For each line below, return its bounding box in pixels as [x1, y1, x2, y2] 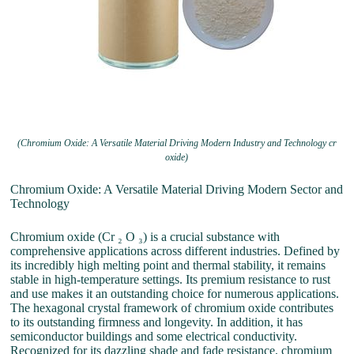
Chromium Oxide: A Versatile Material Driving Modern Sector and [10, 183, 344, 197]
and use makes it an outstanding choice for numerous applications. [10, 287, 340, 301]
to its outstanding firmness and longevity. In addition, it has [10, 315, 303, 330]
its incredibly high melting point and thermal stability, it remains [10, 258, 326, 273]
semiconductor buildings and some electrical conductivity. [10, 330, 298, 344]
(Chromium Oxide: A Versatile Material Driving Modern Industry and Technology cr [17, 137, 337, 149]
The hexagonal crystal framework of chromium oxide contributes [10, 301, 334, 315]
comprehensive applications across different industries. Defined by [10, 244, 341, 258]
